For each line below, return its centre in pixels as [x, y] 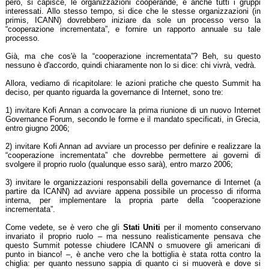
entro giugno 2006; [38, 128]
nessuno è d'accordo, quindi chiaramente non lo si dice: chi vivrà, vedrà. [131, 65]
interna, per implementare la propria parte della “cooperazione [133, 200]
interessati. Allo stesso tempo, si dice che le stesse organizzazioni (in [133, 11]
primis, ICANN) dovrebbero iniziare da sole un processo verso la [133, 20]
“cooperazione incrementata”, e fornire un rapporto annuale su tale [133, 29]
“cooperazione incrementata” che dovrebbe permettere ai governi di [133, 155]
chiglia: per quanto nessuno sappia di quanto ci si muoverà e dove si [133, 263]
